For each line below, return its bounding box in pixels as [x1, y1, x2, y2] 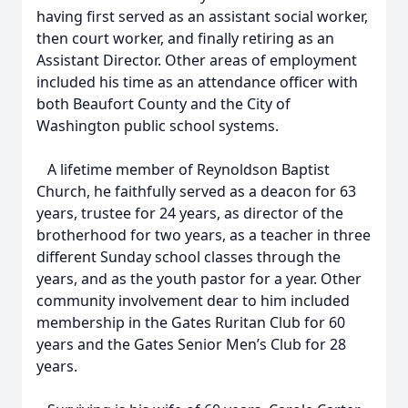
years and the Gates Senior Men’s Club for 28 [36, 334, 346, 354]
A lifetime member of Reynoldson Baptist [36, 159, 330, 179]
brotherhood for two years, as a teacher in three [36, 225, 371, 245]
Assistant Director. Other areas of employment [36, 50, 357, 70]
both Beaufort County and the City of [36, 94, 291, 114]
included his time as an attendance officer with [36, 72, 358, 92]
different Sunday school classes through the [36, 247, 341, 267]
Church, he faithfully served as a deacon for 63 [36, 181, 356, 201]
